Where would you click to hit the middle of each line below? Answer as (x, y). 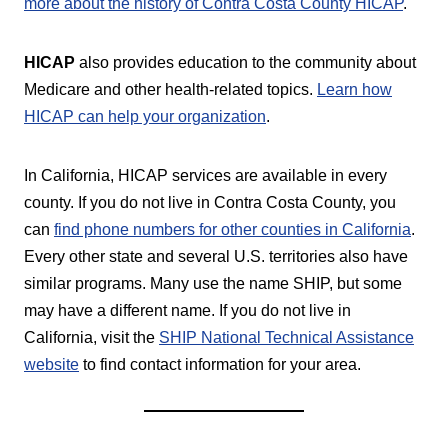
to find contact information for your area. (220, 364)
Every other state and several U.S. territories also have (216, 256)
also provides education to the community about (245, 62)
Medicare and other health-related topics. (170, 89)
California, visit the (91, 337)
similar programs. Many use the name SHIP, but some (213, 283)
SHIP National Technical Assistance (286, 337)
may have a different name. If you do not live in (187, 310)
